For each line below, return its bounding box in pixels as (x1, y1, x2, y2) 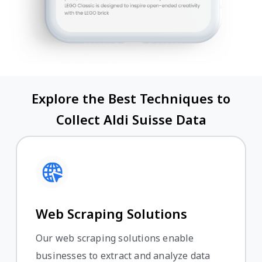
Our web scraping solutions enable (36, 231, 194, 244)
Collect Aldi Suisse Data (56, 110, 206, 128)
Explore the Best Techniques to (32, 89, 230, 107)
